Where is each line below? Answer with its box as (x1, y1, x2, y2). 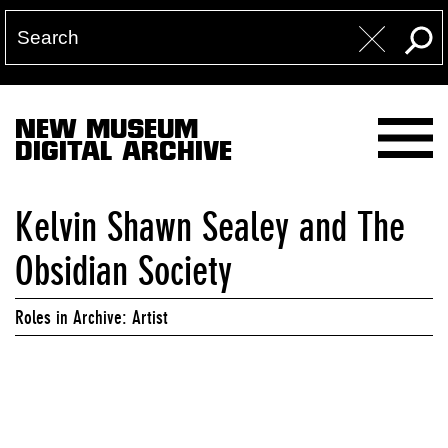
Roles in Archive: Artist (15, 306, 168, 328)
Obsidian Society (15, 248, 232, 294)
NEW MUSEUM (15, 117, 198, 148)
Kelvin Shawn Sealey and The (15, 204, 405, 250)
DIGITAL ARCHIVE (15, 139, 232, 170)
